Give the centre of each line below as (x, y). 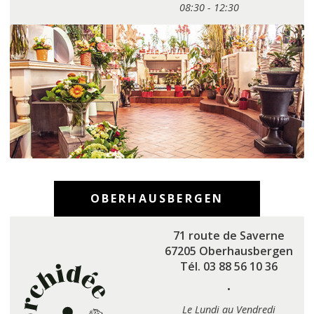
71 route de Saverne (228, 235)
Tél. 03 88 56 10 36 (228, 266)
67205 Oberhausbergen (228, 251)
